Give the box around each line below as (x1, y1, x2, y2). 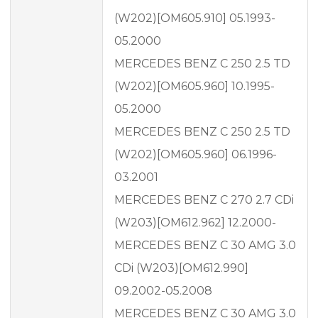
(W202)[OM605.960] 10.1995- (114, 79, 275, 94)
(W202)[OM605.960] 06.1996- (114, 148, 277, 162)
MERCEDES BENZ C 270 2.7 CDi (114, 193, 294, 207)
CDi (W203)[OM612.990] (114, 261, 248, 275)
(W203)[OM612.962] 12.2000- (114, 216, 276, 230)
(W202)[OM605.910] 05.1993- (114, 11, 275, 26)
